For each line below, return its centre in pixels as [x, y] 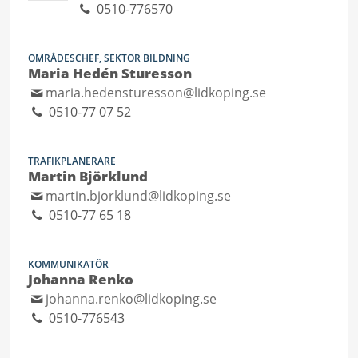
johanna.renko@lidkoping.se [131, 299]
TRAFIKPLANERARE [72, 161]
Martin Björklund [88, 176]
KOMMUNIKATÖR [68, 264]
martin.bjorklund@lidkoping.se [139, 196]
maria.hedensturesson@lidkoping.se [156, 93]
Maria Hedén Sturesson [110, 73]
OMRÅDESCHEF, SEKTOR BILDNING [109, 58]
